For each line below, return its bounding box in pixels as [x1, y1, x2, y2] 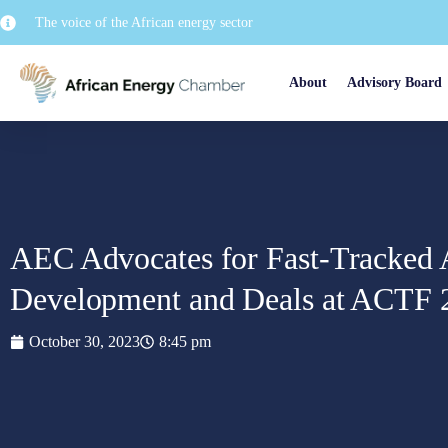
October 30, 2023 [29, 333, 140, 350]
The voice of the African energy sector [35, 15, 253, 30]
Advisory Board [347, 75, 443, 90]
